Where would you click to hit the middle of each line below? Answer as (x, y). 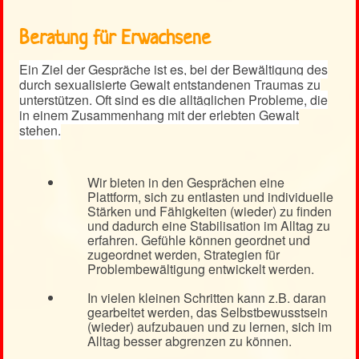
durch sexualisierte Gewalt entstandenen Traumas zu (170, 85)
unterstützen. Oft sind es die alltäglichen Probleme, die (173, 100)
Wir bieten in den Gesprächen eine (186, 183)
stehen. (40, 131)
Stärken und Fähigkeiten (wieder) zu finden (210, 212)
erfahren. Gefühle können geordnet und (199, 240)
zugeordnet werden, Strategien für (184, 255)
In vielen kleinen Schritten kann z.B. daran (207, 298)
